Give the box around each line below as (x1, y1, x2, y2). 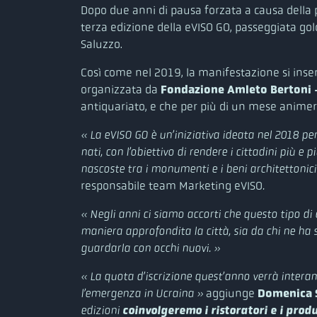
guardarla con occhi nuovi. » (81, 241, 220, 255)
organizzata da (81, 81, 161, 97)
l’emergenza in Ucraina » (81, 286, 203, 300)
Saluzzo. (81, 36, 122, 52)
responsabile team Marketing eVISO (81, 178, 263, 193)
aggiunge (203, 285, 258, 301)
